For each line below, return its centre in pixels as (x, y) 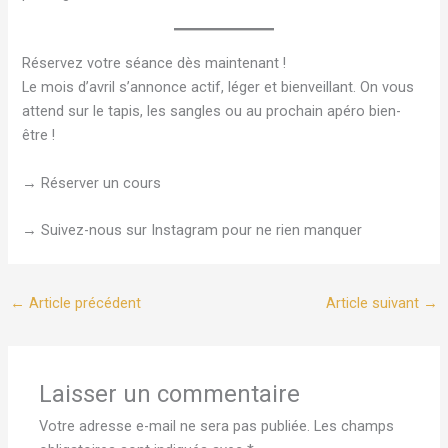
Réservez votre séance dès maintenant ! (154, 63)
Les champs (354, 425)
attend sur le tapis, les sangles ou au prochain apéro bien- (212, 111)
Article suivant (375, 302)
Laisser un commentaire (170, 393)
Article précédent (82, 302)
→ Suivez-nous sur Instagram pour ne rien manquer (192, 229)
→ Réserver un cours (92, 182)
